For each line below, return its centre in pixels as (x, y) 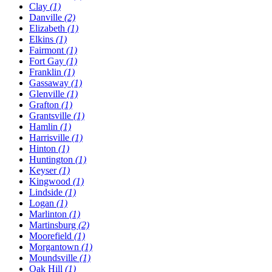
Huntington (52, 160)
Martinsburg (54, 225)
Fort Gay (48, 61)
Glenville (48, 94)
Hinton (44, 149)
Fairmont (48, 50)
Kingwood (51, 182)
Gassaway (50, 83)
